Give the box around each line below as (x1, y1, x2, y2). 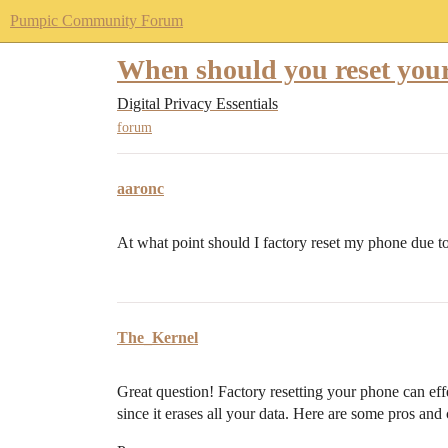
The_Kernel (117, 329, 198, 347)
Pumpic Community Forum (10, 12, 183, 29)
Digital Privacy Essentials (117, 95, 278, 112)
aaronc (117, 180, 164, 198)
